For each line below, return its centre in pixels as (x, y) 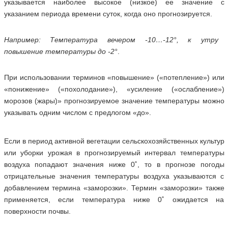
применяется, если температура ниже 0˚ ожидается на (114, 199)
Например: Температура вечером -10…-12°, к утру (111, 40)
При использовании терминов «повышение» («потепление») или (114, 77)
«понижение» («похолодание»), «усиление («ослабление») (114, 89)
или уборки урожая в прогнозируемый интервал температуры (114, 153)
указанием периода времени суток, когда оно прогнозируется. (108, 14)
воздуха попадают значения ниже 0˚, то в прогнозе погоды (114, 164)
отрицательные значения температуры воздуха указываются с (114, 176)
